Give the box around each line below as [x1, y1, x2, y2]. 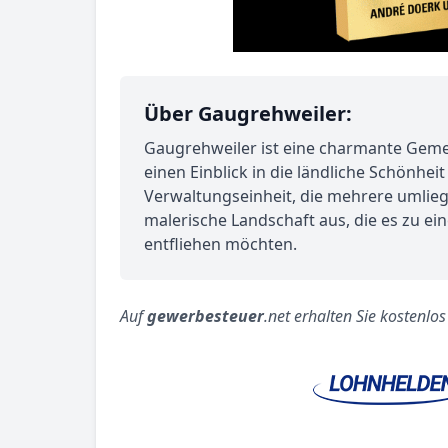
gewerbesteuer [147, 305, 264, 327]
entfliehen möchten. [144, 233, 297, 255]
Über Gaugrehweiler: [144, 100, 352, 127]
